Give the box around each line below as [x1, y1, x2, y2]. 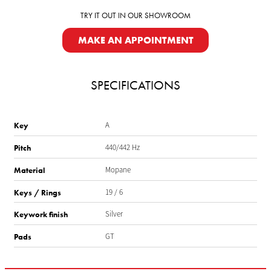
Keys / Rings [14, 187, 61, 198]
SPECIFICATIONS [91, 76, 180, 93]
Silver [105, 209, 123, 220]
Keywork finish [14, 209, 68, 220]
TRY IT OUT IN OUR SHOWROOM [80, 10, 191, 21]
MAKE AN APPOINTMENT [77, 34, 194, 47]
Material [14, 165, 45, 175]
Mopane [105, 164, 131, 175]
